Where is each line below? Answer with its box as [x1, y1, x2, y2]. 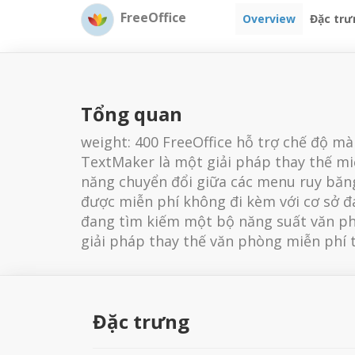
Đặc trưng [93, 307, 189, 334]
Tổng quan [81, 100, 182, 127]
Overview [242, 10, 296, 26]
